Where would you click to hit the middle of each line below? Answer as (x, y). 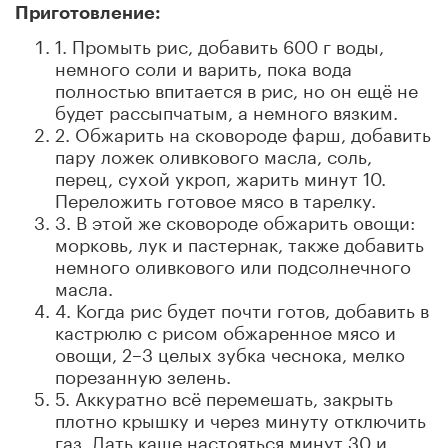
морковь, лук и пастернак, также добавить (239, 241)
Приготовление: (88, 13)
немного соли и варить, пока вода (203, 65)
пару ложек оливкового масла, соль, (213, 153)
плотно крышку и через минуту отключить (240, 417)
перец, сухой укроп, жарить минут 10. (220, 175)
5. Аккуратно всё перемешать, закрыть (224, 395)
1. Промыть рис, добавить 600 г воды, (219, 43)
